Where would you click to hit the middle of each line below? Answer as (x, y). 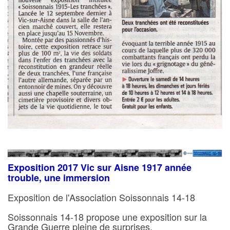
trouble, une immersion (59, 178)
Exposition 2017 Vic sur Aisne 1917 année (100, 168)
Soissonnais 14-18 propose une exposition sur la (107, 217)
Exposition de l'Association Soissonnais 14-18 (101, 197)
